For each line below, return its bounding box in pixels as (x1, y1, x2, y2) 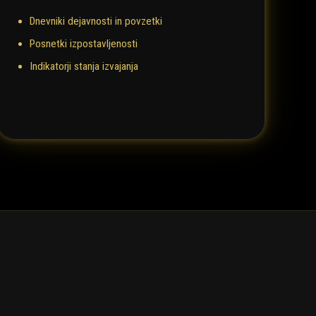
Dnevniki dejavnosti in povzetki (29, 15, 162, 28)
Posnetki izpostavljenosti (29, 37, 138, 51)
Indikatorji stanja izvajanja (29, 60, 138, 73)
